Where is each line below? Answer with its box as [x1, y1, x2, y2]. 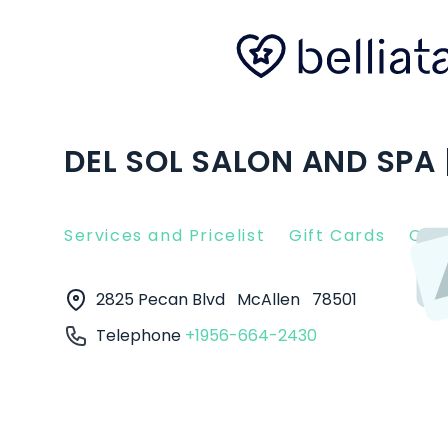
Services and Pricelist [64, 224, 266, 247]
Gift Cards [289, 224, 386, 247]
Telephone [96, 324, 185, 347]
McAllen [237, 288, 304, 311]
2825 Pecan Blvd [96, 288, 229, 311]
